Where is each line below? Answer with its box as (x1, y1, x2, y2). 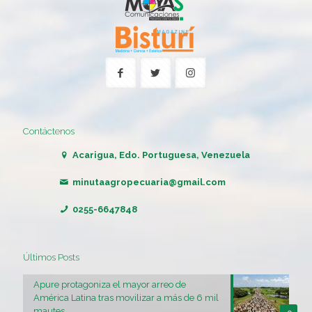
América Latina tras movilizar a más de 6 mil (33, 292, 219, 304)
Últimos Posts (23, 252, 79, 263)
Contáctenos (23, 126, 75, 137)
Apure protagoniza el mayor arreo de (33, 279, 186, 290)
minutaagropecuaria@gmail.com (70, 177, 226, 188)
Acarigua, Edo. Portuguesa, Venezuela (70, 150, 251, 161)
